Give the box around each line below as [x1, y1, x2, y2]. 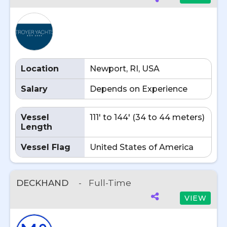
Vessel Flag [21, 142, 70, 152]
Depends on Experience [90, 84, 187, 94]
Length [21, 122, 52, 132]
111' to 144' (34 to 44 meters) [90, 112, 205, 122]
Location [21, 64, 59, 73]
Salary [21, 84, 48, 94]
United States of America [90, 142, 194, 152]
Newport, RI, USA [90, 64, 160, 73]
